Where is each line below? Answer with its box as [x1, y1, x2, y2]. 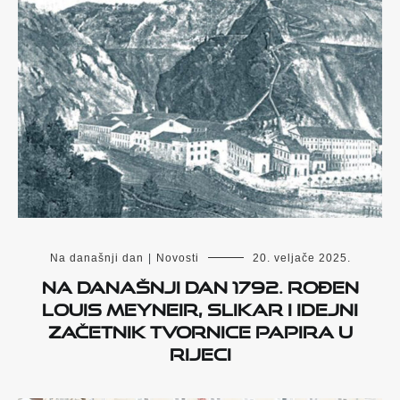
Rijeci [169, 337, 231, 365]
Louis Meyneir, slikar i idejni [42, 293, 358, 321]
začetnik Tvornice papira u [47, 315, 353, 343]
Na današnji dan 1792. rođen [41, 271, 359, 298]
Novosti [155, 252, 199, 265]
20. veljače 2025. [252, 252, 351, 265]
